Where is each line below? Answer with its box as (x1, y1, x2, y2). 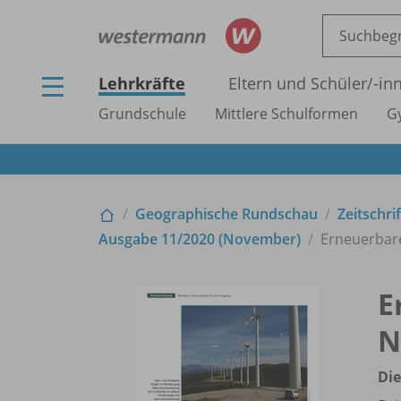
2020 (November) (183, 228, 301, 249)
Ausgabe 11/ (98, 228, 183, 249)
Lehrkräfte (98, 73, 185, 94)
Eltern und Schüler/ (228, 73, 373, 94)
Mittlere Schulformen (215, 104, 358, 124)
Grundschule (98, 104, 186, 124)
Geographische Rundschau (135, 203, 318, 224)
